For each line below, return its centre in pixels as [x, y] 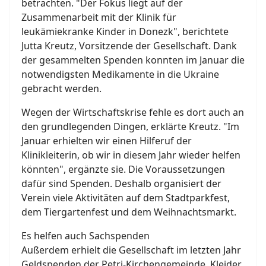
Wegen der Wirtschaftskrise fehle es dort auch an [133, 112]
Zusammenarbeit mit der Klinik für [99, 17]
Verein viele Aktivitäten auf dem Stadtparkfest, [126, 197]
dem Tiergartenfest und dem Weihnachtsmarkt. [129, 212]
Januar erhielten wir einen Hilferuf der [107, 140]
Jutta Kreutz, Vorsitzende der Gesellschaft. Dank [129, 45]
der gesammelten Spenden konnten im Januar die [133, 60]
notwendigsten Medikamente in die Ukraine [120, 74]
